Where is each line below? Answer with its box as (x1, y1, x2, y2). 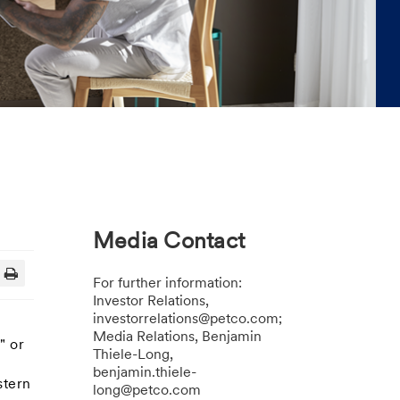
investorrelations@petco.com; (92, 312, 282, 327)
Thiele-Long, (92, 348, 173, 362)
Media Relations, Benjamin (92, 330, 262, 345)
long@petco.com (92, 384, 201, 398)
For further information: (92, 277, 242, 291)
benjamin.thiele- (92, 366, 196, 380)
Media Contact (92, 231, 246, 254)
